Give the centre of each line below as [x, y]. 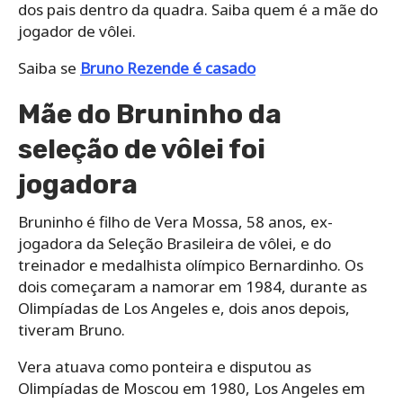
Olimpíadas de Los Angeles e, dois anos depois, [184, 308]
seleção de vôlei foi [142, 149]
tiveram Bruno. [72, 329]
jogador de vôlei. [77, 31]
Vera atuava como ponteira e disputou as [165, 366]
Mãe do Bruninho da [150, 114]
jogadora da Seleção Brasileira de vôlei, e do [175, 243]
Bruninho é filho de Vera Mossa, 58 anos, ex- [175, 221]
